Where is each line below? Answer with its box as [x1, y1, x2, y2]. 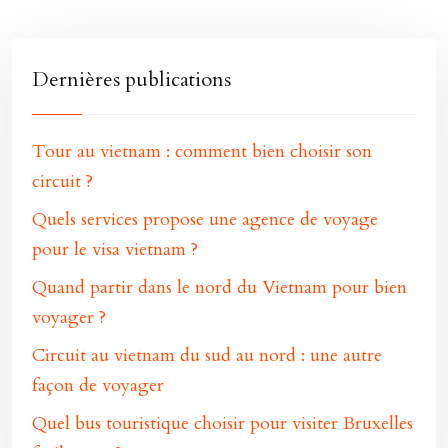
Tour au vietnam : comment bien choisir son [32, 139, 372, 164]
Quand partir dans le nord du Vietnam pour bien [32, 275, 407, 300]
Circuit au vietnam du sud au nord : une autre [32, 343, 382, 368]
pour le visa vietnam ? [32, 237, 198, 262]
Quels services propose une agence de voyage [32, 207, 378, 232]
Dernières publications [32, 66, 231, 93]
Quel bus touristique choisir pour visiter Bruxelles [32, 411, 413, 436]
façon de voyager [32, 373, 164, 398]
